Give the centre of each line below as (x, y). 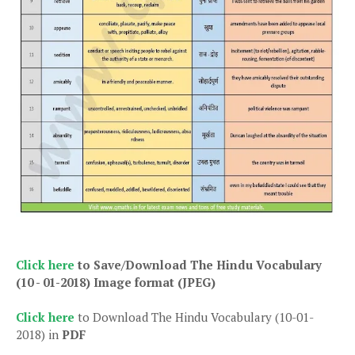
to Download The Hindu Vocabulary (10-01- (194, 317)
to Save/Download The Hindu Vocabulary (200, 264)
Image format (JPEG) (153, 282)
